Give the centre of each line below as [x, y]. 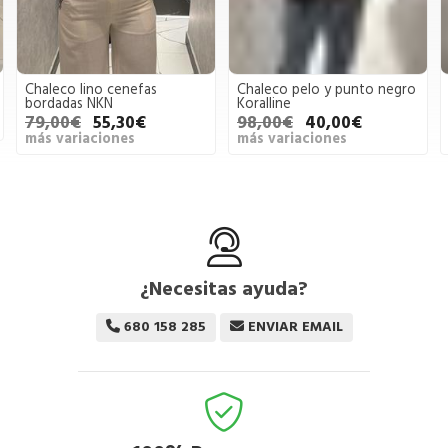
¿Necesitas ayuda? [224, 288]
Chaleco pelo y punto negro [326, 89]
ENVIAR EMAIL [295, 326]
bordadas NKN [69, 103]
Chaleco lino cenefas [91, 89]
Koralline [264, 103]
